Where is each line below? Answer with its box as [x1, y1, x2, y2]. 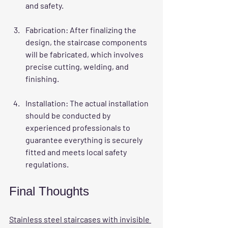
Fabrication [25, 24, 66, 35]
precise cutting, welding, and [25, 61, 130, 71]
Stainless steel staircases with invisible [9, 214, 151, 224]
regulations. [25, 159, 69, 169]
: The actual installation [66, 98, 150, 108]
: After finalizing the [66, 24, 138, 35]
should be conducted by [25, 110, 112, 120]
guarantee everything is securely [25, 134, 144, 145]
